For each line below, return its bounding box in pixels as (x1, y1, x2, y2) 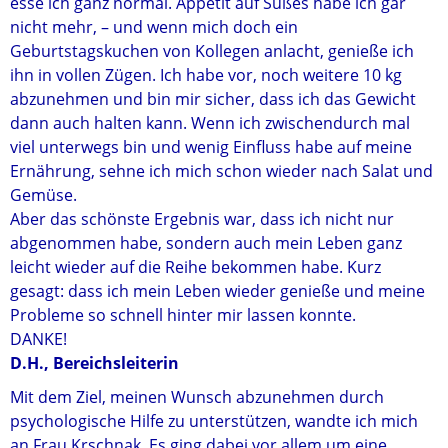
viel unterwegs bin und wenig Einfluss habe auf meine (10, 136, 412, 158)
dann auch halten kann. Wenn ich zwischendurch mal (10, 112, 410, 134)
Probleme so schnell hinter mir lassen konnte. (10, 304, 356, 326)
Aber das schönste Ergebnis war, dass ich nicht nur (10, 208, 394, 230)
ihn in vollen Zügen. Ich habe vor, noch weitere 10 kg (10, 64, 402, 86)
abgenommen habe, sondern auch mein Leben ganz (10, 232, 402, 254)
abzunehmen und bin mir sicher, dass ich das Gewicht (10, 88, 416, 110)
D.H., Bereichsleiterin (10, 352, 179, 374)
